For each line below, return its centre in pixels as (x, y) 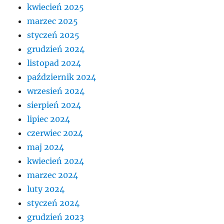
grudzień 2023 (56, 217)
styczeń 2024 (53, 203)
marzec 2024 (53, 175)
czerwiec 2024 (55, 133)
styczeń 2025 (53, 35)
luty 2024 (46, 189)
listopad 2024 (54, 63)
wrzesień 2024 (56, 91)
